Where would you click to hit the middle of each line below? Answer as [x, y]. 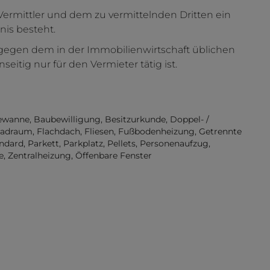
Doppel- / [190, 120]
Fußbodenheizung [156, 132]
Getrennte [220, 132]
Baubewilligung [67, 120]
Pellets [121, 144]
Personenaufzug [174, 144]
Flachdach [58, 132]
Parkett [43, 144]
